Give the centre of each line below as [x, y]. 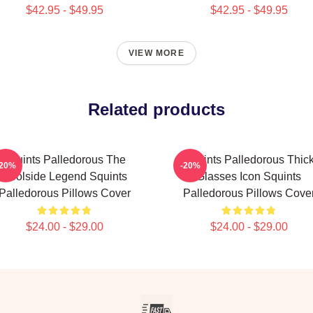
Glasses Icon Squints [249, 176]
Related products [156, 109]
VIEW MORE [156, 53]
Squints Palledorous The [64, 160]
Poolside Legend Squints [64, 176]
